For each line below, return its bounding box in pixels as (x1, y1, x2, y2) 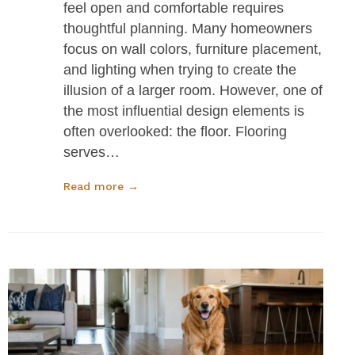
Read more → (63, 179, 139, 193)
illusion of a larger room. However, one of (63, 82, 323, 98)
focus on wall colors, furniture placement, (63, 40, 322, 57)
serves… (63, 143, 120, 160)
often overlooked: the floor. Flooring (63, 123, 287, 139)
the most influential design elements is (63, 102, 304, 119)
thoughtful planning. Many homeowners (63, 20, 312, 36)
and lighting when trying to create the (63, 61, 296, 78)
